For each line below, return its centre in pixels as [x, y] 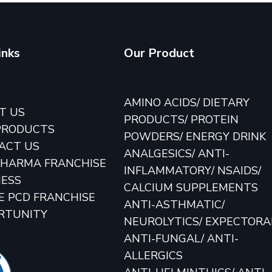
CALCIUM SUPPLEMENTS [191, 187]
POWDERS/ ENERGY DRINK [195, 136]
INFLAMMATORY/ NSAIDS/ [193, 170]
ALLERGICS [154, 255]
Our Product [159, 53]
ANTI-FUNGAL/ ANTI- [182, 238]
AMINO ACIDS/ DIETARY [187, 102]
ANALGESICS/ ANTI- [177, 153]
